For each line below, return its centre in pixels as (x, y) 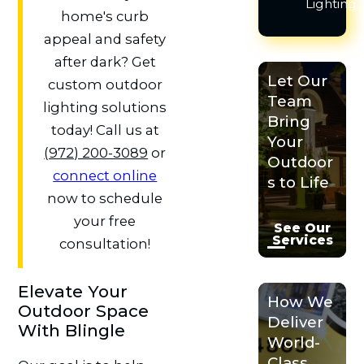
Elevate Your (72, 291)
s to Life (299, 182)
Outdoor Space (83, 310)
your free (105, 221)
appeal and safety (105, 39)
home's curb (105, 16)
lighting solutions (105, 107)
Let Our (298, 80)
